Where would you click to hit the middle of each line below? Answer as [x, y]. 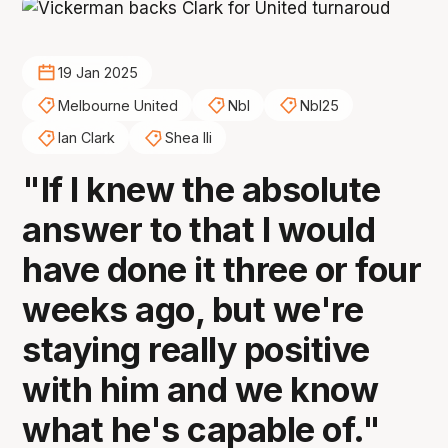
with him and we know [200, 390]
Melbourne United [117, 105]
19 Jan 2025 [97, 73]
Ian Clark [86, 138]
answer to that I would [199, 230]
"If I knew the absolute [201, 190]
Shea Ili [188, 138]
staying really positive [196, 350]
